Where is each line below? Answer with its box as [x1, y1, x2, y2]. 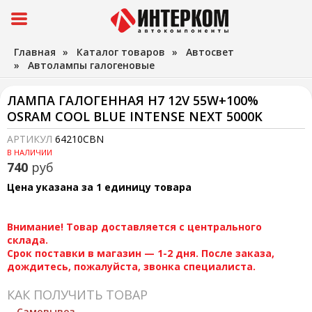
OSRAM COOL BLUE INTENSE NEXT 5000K [7, 108, 263, 125]
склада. [7, 233, 48, 247]
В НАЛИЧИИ [7, 147, 52, 157]
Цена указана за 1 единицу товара [7, 180, 192, 194]
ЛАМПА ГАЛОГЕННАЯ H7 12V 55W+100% [7, 92, 258, 109]
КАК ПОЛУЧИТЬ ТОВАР [7, 286, 148, 303]
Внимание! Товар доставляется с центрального [7, 220, 262, 233]
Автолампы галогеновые [28, 58, 155, 72]
